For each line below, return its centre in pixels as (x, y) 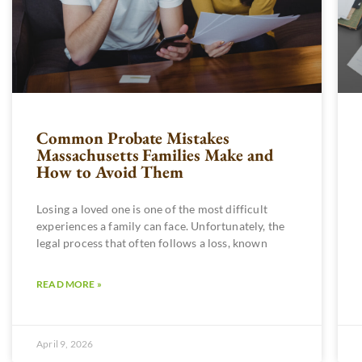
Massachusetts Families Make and (155, 154)
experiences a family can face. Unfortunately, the (161, 225)
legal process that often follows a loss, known (152, 242)
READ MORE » (69, 284)
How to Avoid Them (110, 171)
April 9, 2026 (65, 343)
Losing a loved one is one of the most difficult (152, 208)
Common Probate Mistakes (133, 137)
